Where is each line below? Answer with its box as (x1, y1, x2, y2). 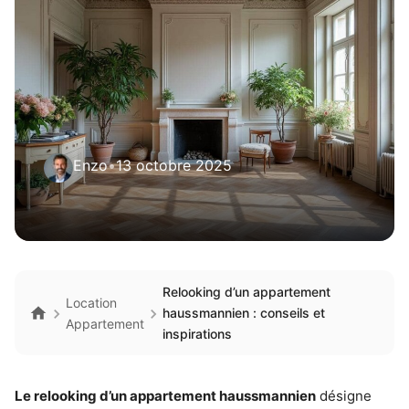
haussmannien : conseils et (163, 305, 325, 320)
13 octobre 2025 (116, 156, 232, 174)
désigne (316, 387, 372, 404)
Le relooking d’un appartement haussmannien (15, 387, 316, 404)
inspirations (163, 326, 232, 341)
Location (66, 294, 117, 310)
